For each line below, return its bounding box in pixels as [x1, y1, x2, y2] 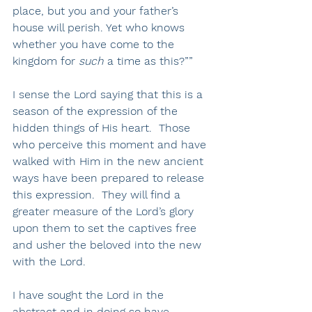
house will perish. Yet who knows [13, 21, 188, 35]
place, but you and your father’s [13, 4, 182, 18]
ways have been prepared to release [13, 171, 208, 185]
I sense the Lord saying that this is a [13, 88, 206, 102]
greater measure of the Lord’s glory [13, 205, 197, 219]
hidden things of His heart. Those [13, 121, 194, 135]
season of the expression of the [13, 104, 181, 118]
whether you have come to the [13, 38, 178, 52]
